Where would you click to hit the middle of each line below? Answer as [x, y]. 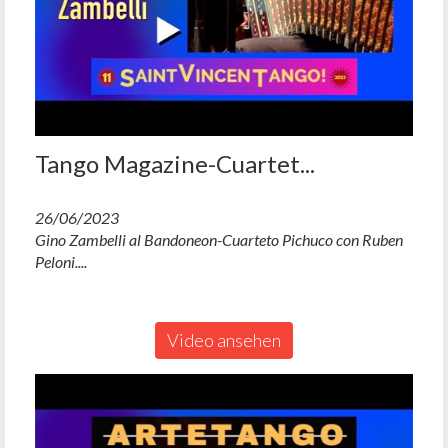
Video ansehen [224, 340]
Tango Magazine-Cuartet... [175, 164]
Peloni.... [61, 262]
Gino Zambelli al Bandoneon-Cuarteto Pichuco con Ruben [219, 240]
